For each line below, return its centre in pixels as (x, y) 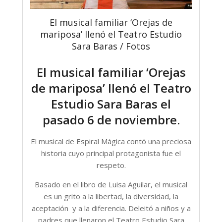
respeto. (111, 165)
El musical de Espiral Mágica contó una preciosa (111, 141)
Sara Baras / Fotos (111, 46)
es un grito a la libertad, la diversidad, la (111, 196)
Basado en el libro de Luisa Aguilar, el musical (111, 184)
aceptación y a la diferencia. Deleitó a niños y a (111, 208)
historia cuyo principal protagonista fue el (111, 153)
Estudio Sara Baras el (111, 104)
